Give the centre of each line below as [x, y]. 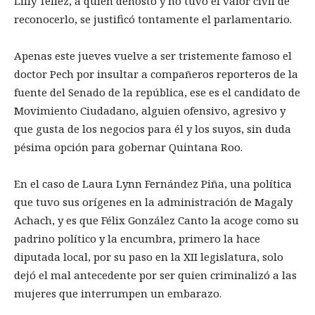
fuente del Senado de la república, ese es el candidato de [157, 92]
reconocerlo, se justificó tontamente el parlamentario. [153, 19]
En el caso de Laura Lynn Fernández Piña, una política [153, 184]
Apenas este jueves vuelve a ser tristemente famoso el [153, 56]
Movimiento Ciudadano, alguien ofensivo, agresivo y [150, 111]
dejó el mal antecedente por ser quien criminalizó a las [155, 275]
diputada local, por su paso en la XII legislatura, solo [149, 257]
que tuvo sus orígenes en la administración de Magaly [153, 202]
